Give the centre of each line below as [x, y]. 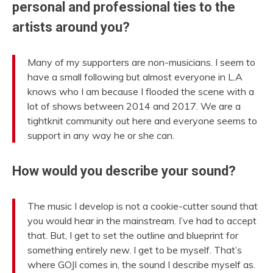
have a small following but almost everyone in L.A [135, 77]
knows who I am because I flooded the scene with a [141, 92]
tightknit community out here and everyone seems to [142, 121]
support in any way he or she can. [101, 136]
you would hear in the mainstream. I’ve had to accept [142, 221]
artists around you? [71, 27]
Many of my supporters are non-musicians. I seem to [141, 62]
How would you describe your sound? [124, 171]
